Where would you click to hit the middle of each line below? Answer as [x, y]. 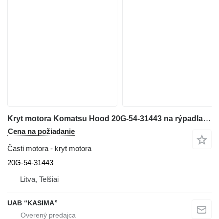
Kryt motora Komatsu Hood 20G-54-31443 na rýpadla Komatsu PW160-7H [207, 118]
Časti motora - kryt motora [49, 148]
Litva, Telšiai [39, 179]
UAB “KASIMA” [33, 203]
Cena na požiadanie [41, 131]
